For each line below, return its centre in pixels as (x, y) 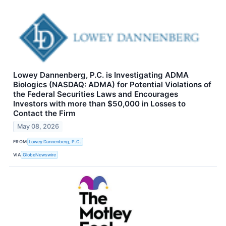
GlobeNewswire (40, 154)
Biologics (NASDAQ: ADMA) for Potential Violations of (112, 85)
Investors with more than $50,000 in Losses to (99, 104)
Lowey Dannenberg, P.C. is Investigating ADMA (101, 75)
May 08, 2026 (38, 127)
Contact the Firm (44, 114)
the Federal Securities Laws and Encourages (96, 94)
